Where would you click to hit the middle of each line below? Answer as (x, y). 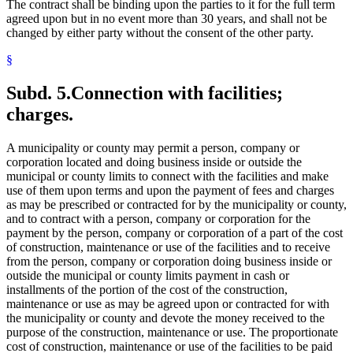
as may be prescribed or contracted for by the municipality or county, (176, 205)
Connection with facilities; (177, 93)
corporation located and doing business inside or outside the (154, 162)
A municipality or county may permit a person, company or (153, 148)
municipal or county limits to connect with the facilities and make (167, 176)
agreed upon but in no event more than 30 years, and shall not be (167, 19)
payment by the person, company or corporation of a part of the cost (175, 233)
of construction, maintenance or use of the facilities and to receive (168, 247)
